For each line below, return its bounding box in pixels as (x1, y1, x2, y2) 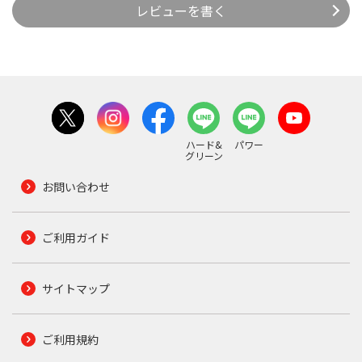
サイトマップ (41, 280, 110, 297)
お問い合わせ (41, 179, 110, 196)
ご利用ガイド (41, 229, 110, 246)
